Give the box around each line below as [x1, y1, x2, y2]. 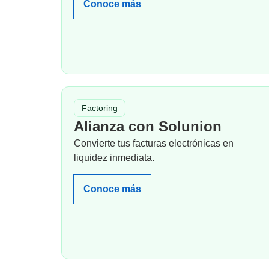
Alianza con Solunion [74, 118, 222, 134]
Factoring [82, 103, 118, 113]
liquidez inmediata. [74, 153, 154, 163]
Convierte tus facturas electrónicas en [74, 138, 234, 148]
